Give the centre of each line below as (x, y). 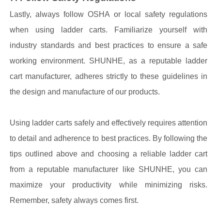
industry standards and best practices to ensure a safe (108, 45)
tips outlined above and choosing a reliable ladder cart (108, 154)
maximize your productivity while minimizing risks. (108, 185)
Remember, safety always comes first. (74, 200)
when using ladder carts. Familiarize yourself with (108, 30)
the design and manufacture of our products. (85, 92)
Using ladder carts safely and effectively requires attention (108, 123)
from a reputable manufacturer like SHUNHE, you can (108, 169)
